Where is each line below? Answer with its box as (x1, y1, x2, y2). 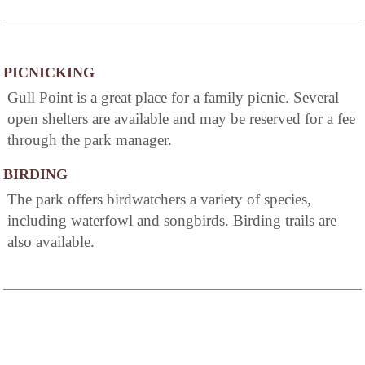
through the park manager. (7, 131, 172, 149)
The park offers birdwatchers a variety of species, (7, 191, 311, 209)
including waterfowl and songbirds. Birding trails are (7, 212, 336, 230)
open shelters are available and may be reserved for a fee (7, 110, 355, 128)
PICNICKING (3, 64, 95, 81)
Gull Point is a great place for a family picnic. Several (7, 89, 339, 107)
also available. (7, 233, 95, 251)
